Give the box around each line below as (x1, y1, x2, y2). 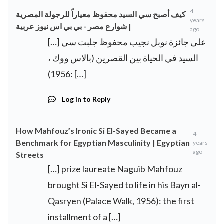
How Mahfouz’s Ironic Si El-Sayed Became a (16, 126, 176, 136)
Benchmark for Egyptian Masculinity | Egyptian (16, 138, 190, 148)
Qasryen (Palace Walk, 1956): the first (48, 195, 194, 207)
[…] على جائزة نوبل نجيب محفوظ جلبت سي (48, 36, 61, 48)
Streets (16, 150, 44, 160)
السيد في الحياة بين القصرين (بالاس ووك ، (48, 52, 198, 64)
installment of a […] (48, 211, 121, 223)
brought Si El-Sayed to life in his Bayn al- (48, 179, 201, 191)
